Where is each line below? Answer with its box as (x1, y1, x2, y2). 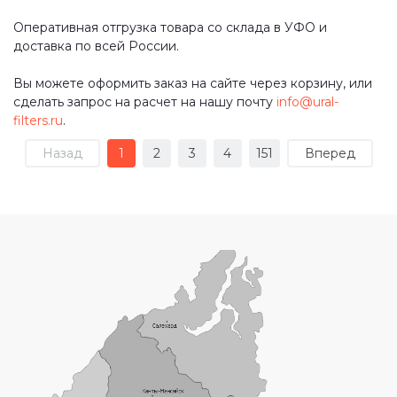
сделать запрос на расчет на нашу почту (13, 93, 276, 110)
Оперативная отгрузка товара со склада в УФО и (13, 19, 327, 35)
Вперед (304, 144, 355, 161)
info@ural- (276, 93, 339, 110)
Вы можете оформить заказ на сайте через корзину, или (13, 74, 372, 91)
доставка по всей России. (13, 37, 179, 54)
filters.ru (13, 112, 63, 128)
